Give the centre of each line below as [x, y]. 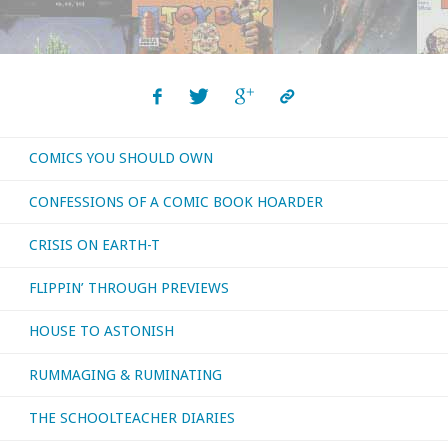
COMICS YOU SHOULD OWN [120, 158]
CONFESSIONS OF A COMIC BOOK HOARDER [175, 201]
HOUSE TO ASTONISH [101, 331]
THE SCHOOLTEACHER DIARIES [131, 417]
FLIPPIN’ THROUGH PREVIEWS [128, 288]
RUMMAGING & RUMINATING [125, 374]
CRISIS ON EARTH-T [94, 244]
